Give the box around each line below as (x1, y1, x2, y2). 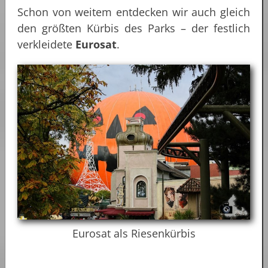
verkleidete (17, 37, 75, 52)
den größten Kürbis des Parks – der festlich (17, 21, 250, 36)
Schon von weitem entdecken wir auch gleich (17, 5, 250, 20)
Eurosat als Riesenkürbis (72, 226, 196, 241)
